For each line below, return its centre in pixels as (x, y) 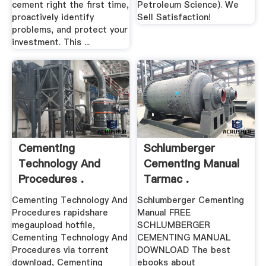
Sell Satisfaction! (174, 17)
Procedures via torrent (60, 250)
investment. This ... (50, 42)
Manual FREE (164, 212)
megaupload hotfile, (53, 225)
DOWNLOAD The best (184, 250)
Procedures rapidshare (60, 212)
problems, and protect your (69, 29)
